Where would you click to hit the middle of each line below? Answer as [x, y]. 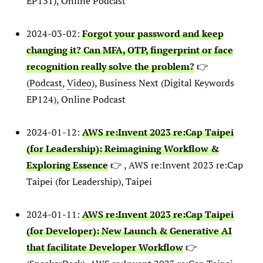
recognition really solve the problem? [110, 67]
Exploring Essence [67, 165]
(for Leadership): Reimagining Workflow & [123, 149]
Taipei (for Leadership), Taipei [89, 182]
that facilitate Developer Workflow [105, 247]
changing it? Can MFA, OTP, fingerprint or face [130, 50]
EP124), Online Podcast [76, 100]
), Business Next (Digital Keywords [163, 83]
